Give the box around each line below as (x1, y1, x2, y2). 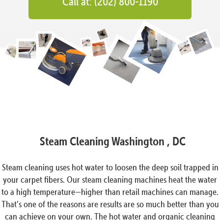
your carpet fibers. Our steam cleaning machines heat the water (3, 174, 217, 185)
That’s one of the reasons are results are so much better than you (1, 199, 219, 210)
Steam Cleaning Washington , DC (39, 134, 186, 149)
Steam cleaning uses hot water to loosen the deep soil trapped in (1, 162, 219, 173)
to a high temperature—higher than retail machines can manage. (1, 187, 219, 197)
